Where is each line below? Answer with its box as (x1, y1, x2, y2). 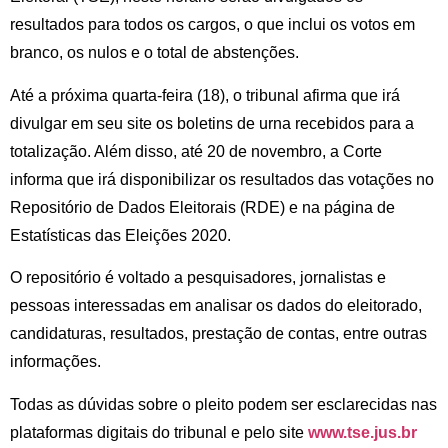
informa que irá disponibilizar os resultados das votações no (10, 170, 434, 188)
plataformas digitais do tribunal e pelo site (10, 423, 308, 441)
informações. (10, 353, 101, 371)
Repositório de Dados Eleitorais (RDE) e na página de (10, 198, 395, 216)
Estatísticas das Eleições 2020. (10, 226, 231, 244)
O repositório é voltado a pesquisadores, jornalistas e (10, 269, 386, 287)
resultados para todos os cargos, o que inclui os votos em (10, 16, 415, 34)
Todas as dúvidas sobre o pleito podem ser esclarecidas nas (10, 395, 437, 413)
